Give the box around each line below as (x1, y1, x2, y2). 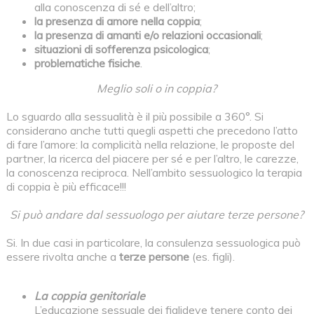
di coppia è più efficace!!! (6, 179, 126, 194)
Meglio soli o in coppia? (97, 81, 217, 96)
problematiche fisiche (34, 56, 140, 71)
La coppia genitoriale (34, 289, 145, 303)
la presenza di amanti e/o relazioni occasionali (34, 28, 261, 43)
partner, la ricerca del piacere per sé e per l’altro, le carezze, (6, 151, 299, 166)
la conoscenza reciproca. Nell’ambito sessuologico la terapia (6, 165, 302, 180)
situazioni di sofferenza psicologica (34, 42, 208, 57)
